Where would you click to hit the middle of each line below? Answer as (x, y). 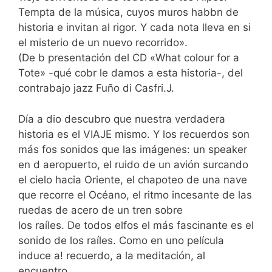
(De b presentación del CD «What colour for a (129, 58)
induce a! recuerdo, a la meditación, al (112, 255)
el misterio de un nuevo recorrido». (103, 42)
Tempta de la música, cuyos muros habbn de (128, 12)
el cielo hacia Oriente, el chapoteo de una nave (133, 179)
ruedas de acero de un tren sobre (100, 210)
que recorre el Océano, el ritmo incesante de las (135, 195)
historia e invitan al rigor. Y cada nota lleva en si (134, 27)
